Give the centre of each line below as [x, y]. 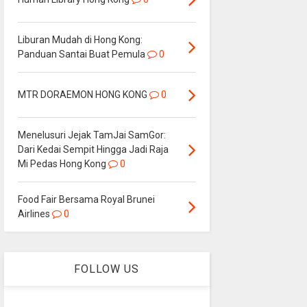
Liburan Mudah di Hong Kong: [80, 40]
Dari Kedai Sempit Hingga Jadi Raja [93, 150]
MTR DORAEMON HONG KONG [83, 95]
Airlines [34, 214]
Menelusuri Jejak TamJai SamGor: [91, 135]
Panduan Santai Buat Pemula [81, 54]
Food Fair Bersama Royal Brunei [86, 200]
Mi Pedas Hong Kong [62, 164]
